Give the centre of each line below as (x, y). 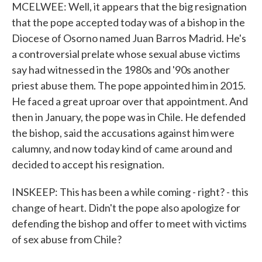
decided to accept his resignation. (88, 164)
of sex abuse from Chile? (67, 239)
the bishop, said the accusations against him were (123, 133)
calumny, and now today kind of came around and (122, 149)
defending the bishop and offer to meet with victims (129, 223)
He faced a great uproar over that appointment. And (130, 101)
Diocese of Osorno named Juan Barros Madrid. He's (129, 38)
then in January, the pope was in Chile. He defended (129, 117)
